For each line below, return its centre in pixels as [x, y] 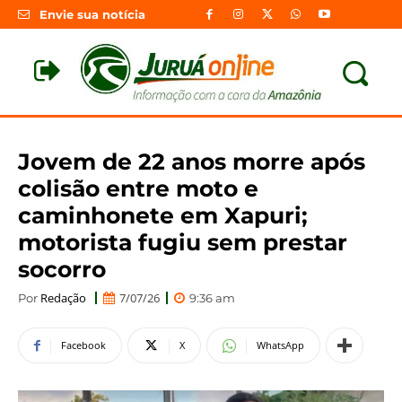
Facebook [83, 345]
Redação [63, 297]
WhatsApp [280, 345]
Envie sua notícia [92, 15]
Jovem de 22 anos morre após [192, 161]
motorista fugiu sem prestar [183, 242]
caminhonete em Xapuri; [163, 215]
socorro [62, 269]
